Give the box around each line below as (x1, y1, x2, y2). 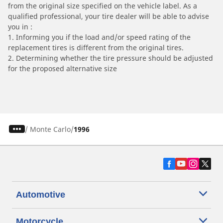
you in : (8, 21, 32, 31)
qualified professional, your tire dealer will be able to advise (8, 11, 209, 21)
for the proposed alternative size (8, 63, 117, 73)
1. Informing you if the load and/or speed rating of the (8, 32, 191, 42)
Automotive (16, 189, 65, 200)
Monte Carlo (29, 124, 71, 134)
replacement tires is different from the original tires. (8, 42, 184, 52)
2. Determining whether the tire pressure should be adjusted (8, 53, 213, 63)
